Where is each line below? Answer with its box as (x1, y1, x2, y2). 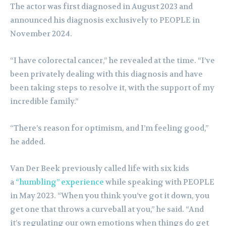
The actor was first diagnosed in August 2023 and (10, 2, 193, 12)
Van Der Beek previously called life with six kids (10, 163, 189, 174)
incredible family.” (10, 96, 78, 107)
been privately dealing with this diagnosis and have (10, 69, 203, 80)
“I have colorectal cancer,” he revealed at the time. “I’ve (10, 55, 215, 66)
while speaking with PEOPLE (104, 177, 214, 188)
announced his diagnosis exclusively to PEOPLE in (10, 15, 200, 26)
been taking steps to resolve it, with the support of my (10, 83, 214, 93)
